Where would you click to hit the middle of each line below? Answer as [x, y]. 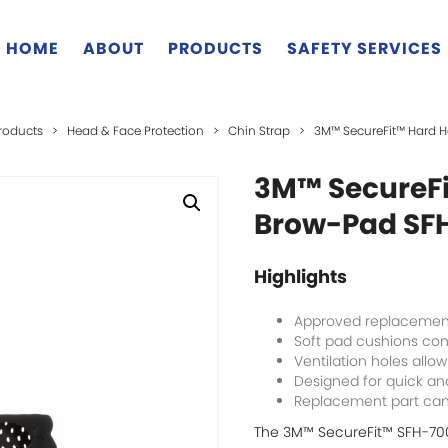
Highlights [300, 276]
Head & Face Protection [135, 130]
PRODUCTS [215, 48]
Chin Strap [259, 130]
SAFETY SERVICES [364, 48]
